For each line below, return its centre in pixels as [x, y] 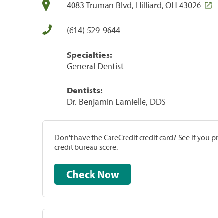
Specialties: [90, 54]
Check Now [108, 174]
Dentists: [85, 90]
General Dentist [95, 66]
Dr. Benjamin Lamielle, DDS [116, 101]
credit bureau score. [86, 147]
